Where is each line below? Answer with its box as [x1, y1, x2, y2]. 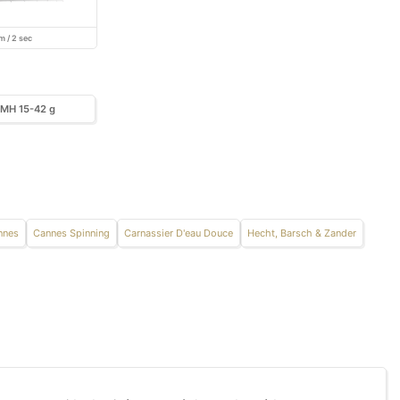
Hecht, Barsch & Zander [247, 227, 356, 240]
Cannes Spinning [33, 227, 110, 240]
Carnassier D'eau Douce [124, 227, 233, 240]
